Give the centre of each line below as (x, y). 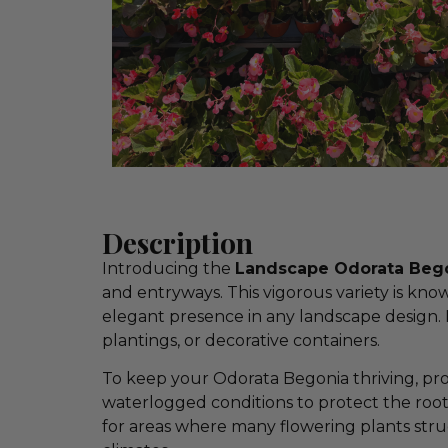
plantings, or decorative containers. (241, 340)
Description (177, 242)
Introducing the (168, 268)
